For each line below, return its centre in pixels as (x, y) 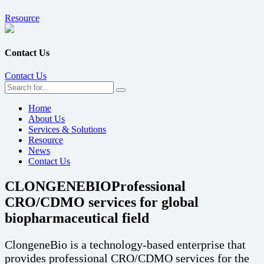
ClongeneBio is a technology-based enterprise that (125, 244)
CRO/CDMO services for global (102, 202)
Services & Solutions (67, 130)
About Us (47, 119)
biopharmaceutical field (77, 218)
